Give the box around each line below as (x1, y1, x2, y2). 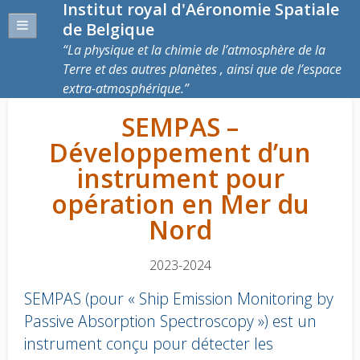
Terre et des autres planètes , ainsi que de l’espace (63, 60, 342, 78)
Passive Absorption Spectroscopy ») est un (24, 310, 317, 332)
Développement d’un (49, 135, 311, 170)
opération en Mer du (51, 186, 309, 221)
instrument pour (76, 161, 284, 195)
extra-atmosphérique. (63, 80, 184, 97)
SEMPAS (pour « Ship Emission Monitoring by (24, 288, 333, 309)
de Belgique (63, 18, 154, 40)
